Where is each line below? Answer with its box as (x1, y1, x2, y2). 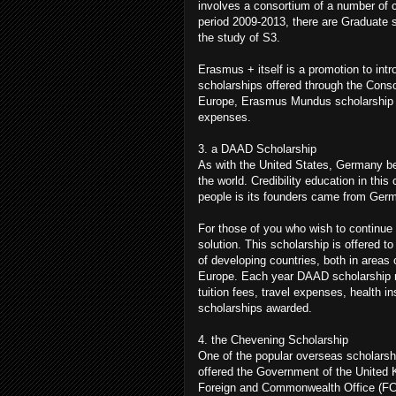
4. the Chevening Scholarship (198, 332, 348, 346)
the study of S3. (198, 30, 280, 44)
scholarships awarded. (198, 301, 312, 315)
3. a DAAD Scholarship (198, 141, 316, 156)
